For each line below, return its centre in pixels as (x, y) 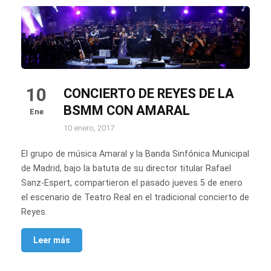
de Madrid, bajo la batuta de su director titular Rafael (126, 169)
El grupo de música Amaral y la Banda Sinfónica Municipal (135, 154)
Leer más (52, 240)
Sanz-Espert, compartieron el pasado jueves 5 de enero (132, 183)
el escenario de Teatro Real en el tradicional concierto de (135, 198)
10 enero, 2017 (89, 128)
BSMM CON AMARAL (127, 111)
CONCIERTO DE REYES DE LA (149, 94)
